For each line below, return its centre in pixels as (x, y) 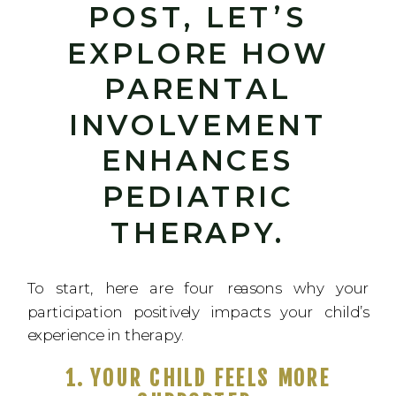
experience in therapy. (106, 335)
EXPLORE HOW (198, 53)
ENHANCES (198, 161)
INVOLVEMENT (198, 125)
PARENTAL (198, 89)
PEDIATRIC (198, 197)
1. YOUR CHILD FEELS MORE (198, 378)
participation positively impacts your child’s (198, 311)
